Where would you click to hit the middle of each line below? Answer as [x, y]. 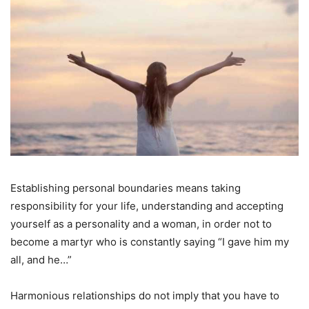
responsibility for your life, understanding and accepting [147, 206]
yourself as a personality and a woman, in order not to [141, 223]
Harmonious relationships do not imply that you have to [145, 295]
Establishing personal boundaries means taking [126, 188]
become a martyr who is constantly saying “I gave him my [150, 241]
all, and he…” [41, 259]
